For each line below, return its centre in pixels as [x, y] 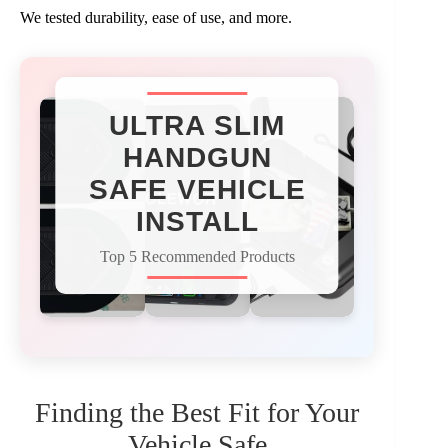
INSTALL [197, 221]
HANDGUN [197, 157]
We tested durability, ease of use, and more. [156, 17]
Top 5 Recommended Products [197, 256]
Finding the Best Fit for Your [197, 412]
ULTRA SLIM [197, 125]
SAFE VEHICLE [197, 189]
